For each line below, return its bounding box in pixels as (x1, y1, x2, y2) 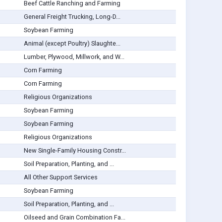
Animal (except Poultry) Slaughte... (23, 40, 120, 48)
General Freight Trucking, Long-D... (23, 13, 120, 21)
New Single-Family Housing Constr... (23, 147, 126, 155)
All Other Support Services (23, 173, 98, 181)
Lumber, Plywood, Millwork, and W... (23, 53, 124, 61)
